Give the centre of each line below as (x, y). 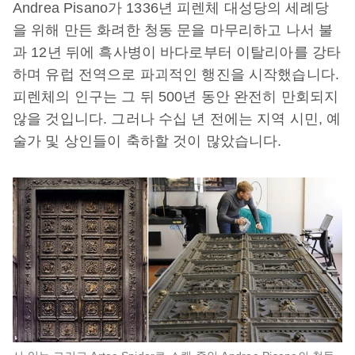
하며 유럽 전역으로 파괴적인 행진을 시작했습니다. (176, 74)
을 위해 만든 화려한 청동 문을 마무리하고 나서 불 (173, 30)
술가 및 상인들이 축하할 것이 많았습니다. (147, 141)
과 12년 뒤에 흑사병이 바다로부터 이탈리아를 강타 (177, 52)
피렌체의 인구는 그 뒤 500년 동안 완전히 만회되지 (176, 97)
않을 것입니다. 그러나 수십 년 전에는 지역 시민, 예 (177, 119)
